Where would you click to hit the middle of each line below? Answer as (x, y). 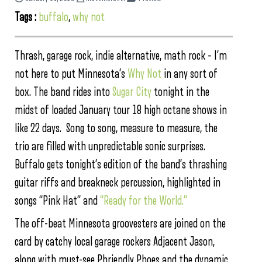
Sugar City (133, 92)
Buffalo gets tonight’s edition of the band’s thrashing (121, 164)
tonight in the (182, 92)
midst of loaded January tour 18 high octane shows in (121, 110)
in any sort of (189, 74)
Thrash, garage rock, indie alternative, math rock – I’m (121, 56)
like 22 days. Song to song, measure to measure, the (116, 128)
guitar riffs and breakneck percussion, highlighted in (118, 182)
